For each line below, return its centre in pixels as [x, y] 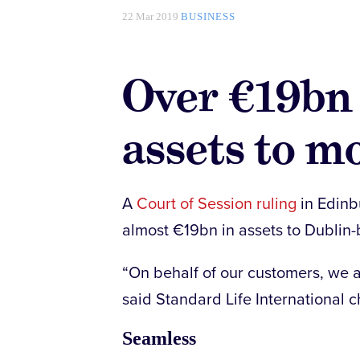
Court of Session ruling [217, 204]
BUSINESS [208, 16]
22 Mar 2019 [151, 16]
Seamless [159, 338]
